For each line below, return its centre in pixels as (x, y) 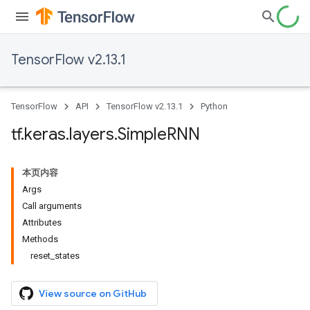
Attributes (42, 222)
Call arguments (52, 206)
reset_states (55, 256)
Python (214, 106)
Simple (142, 134)
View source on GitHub (93, 293)
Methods (40, 239)
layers (92, 134)
